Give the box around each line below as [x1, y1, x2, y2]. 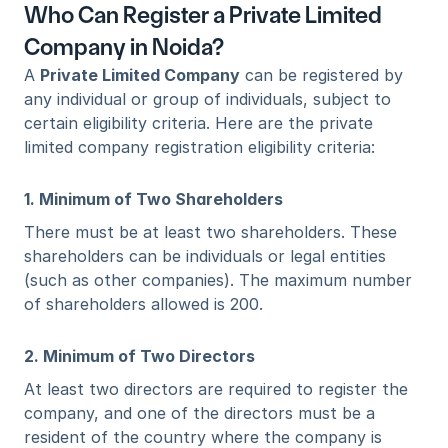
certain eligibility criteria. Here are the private [24, 113, 373, 133]
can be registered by [240, 65, 403, 85]
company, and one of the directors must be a [24, 403, 375, 423]
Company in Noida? [24, 33, 224, 61]
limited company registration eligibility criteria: [24, 137, 375, 157]
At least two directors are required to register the [24, 379, 408, 399]
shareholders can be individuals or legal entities [24, 246, 386, 266]
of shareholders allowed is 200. [24, 294, 263, 314]
